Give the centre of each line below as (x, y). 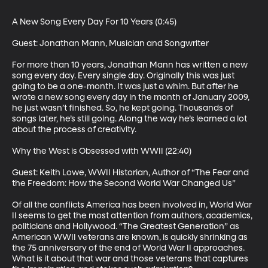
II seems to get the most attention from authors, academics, (133, 216)
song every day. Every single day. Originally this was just (124, 76)
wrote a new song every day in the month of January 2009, (132, 97)
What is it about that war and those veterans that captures (131, 259)
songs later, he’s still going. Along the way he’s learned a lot (130, 119)
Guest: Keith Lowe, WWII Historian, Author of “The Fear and (131, 173)
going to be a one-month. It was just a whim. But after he (126, 86)
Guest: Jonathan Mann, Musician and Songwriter (110, 43)
